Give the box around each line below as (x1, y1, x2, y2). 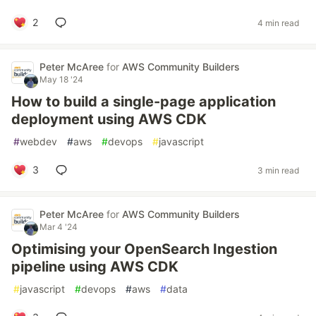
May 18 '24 (39, 74, 83, 85)
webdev (20, 135, 57, 147)
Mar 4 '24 (39, 221, 78, 232)
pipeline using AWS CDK (11, 258, 178, 275)
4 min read (257, 17, 299, 28)
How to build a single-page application (11, 93, 276, 110)
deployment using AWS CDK (11, 111, 207, 128)
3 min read (257, 164, 299, 176)
